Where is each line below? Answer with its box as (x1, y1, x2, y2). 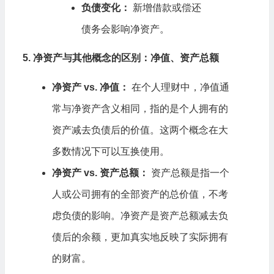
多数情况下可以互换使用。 (51, 146, 169, 157)
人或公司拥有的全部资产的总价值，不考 (51, 188, 228, 199)
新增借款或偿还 (130, 2, 201, 13)
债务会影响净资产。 (81, 23, 169, 34)
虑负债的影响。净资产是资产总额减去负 (51, 210, 228, 221)
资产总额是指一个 (148, 167, 229, 178)
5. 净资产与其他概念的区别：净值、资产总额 (22, 52, 219, 63)
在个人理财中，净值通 (128, 81, 229, 92)
